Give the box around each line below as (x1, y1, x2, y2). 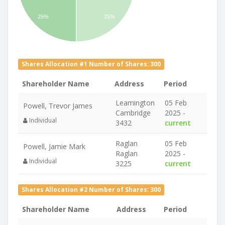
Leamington (116, 98, 155, 107)
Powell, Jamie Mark (23, 142, 85, 151)
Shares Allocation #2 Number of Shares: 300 (22, 185, 161, 193)
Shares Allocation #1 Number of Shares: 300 (22, 60, 161, 68)
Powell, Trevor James (23, 101, 92, 110)
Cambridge (116, 108, 151, 118)
